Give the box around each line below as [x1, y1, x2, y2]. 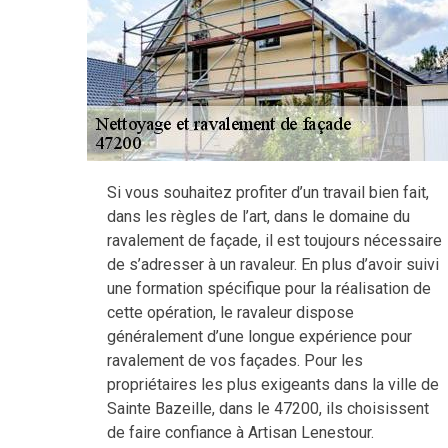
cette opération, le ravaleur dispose [107, 303, 354, 322]
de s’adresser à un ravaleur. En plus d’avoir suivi [107, 255, 439, 274]
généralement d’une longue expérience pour [107, 327, 412, 346]
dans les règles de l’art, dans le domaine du [107, 207, 410, 226]
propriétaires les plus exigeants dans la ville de [107, 375, 439, 394]
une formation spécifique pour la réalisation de [107, 279, 431, 298]
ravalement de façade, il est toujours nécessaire [107, 231, 442, 250]
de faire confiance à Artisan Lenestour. [107, 423, 374, 442]
